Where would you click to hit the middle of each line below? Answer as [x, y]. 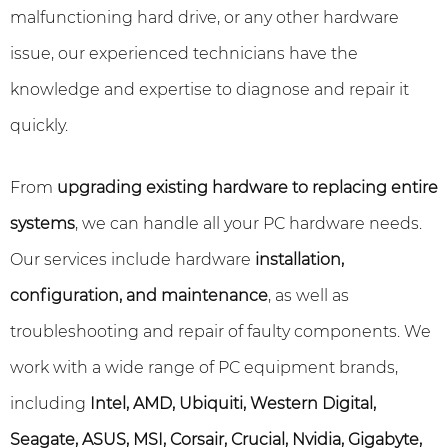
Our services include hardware [132, 259]
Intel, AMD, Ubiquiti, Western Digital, [233, 403]
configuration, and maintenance [139, 295]
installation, [299, 259]
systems [42, 223]
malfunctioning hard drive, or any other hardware [204, 17]
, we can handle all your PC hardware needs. [248, 223]
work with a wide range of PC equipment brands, [204, 367]
